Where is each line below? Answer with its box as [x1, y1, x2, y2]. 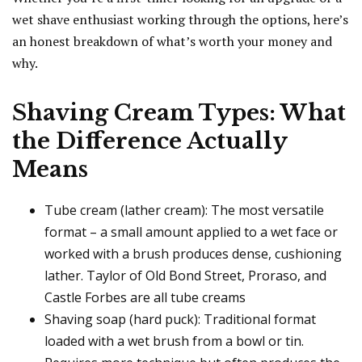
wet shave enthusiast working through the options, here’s [12, 11, 348, 29]
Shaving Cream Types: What [12, 99, 346, 127]
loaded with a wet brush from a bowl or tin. [44, 332, 304, 351]
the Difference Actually [12, 128, 287, 155]
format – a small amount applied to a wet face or [44, 223, 338, 242]
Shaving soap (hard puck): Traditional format [44, 310, 316, 329]
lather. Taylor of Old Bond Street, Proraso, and [44, 267, 326, 285]
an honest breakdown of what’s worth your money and [12, 32, 332, 51]
